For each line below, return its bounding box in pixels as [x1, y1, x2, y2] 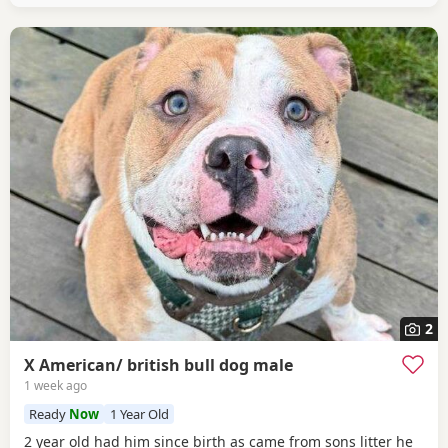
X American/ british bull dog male [24, 354, 293, 376]
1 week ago [24, 376, 87, 394]
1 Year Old [109, 405, 169, 424]
